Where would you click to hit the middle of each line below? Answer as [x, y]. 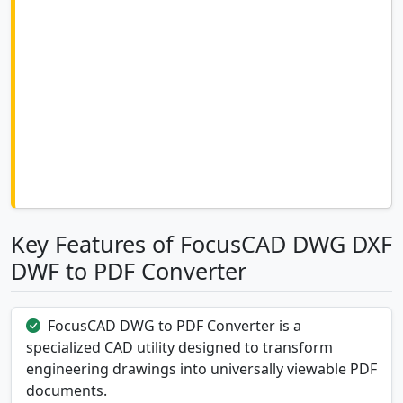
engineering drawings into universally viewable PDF [201, 369]
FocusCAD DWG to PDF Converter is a [175, 326]
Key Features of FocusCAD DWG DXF [201, 244]
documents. [67, 391]
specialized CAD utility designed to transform [179, 348]
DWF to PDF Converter [129, 271]
